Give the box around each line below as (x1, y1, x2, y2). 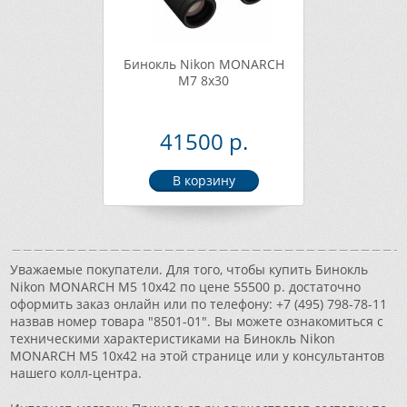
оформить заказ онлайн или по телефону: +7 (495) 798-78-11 (10, 295, 388, 313)
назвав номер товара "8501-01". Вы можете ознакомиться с (10, 313, 384, 330)
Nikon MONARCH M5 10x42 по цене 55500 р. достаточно (10, 278, 362, 295)
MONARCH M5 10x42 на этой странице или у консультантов (10, 347, 385, 364)
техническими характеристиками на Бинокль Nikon (10, 330, 336, 347)
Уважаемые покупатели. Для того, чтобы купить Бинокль (10, 261, 369, 278)
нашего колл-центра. (10, 364, 143, 382)
